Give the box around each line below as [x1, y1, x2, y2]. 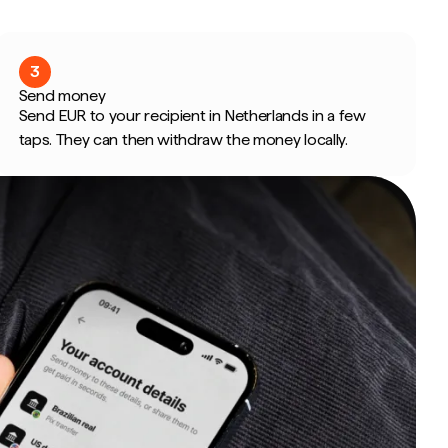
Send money [18, 86, 106, 105]
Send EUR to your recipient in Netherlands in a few [18, 106, 366, 125]
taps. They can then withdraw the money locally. [18, 130, 348, 149]
